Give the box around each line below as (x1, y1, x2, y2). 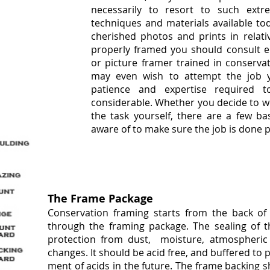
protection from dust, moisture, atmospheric (48, 233, 268, 246)
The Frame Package (48, 191, 153, 206)
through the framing (48, 219, 145, 233)
